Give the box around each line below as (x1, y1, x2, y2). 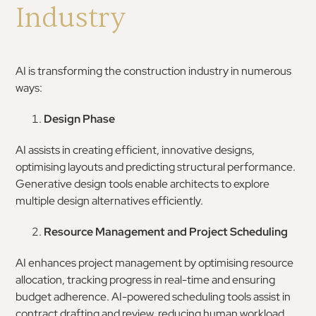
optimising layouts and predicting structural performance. (16, 159, 296, 174)
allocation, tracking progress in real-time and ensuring (16, 272, 276, 287)
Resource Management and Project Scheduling (44, 224, 288, 239)
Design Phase (44, 111, 116, 126)
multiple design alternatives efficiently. (16, 193, 204, 208)
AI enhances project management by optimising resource (16, 255, 294, 270)
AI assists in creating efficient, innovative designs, (16, 142, 255, 157)
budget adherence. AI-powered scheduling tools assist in (16, 289, 291, 304)
